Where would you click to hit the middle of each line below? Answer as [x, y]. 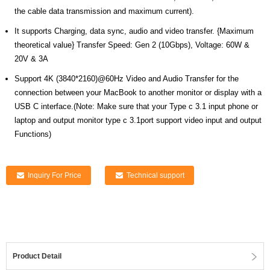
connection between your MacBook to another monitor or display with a [138, 93]
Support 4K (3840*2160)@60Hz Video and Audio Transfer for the [127, 79]
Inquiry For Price [54, 175]
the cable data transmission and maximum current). [104, 11]
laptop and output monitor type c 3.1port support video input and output [138, 120]
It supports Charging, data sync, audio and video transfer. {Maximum [134, 31]
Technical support [155, 175]
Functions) [33, 134]
